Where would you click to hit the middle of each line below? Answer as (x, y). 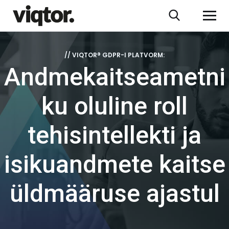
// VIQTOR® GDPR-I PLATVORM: (114, 55)
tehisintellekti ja (114, 135)
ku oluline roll (114, 106)
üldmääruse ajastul (114, 194)
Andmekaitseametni (114, 77)
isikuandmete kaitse (114, 165)
